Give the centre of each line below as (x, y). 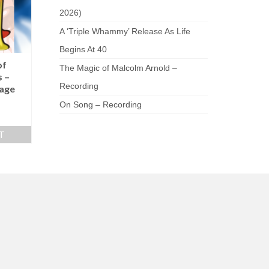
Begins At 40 (83, 50)
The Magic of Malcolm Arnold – (118, 68)
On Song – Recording (100, 105)
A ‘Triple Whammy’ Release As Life (125, 32)
